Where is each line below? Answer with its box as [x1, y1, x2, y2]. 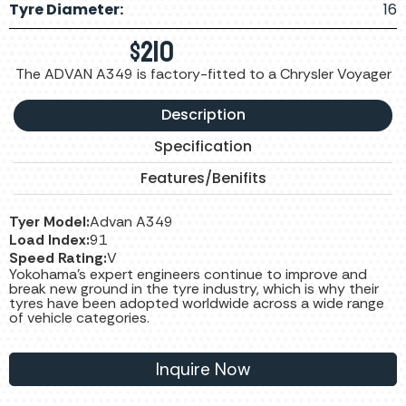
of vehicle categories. [9, 308, 150, 328]
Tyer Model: [9, 212, 90, 232]
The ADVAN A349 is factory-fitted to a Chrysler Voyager [14, 64, 391, 84]
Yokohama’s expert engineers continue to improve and [9, 265, 367, 285]
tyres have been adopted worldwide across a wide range [9, 294, 384, 314]
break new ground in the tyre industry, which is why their [9, 279, 379, 299]
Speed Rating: [9, 248, 107, 268]
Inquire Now [156, 358, 250, 382]
